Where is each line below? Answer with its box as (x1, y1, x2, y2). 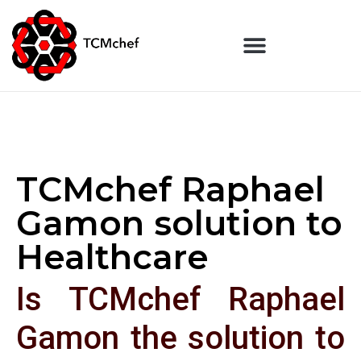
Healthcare (16, 235, 209, 278)
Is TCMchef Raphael (16, 280, 345, 318)
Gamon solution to (16, 201, 342, 244)
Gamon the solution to (16, 318, 345, 357)
